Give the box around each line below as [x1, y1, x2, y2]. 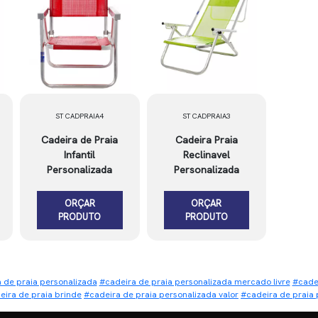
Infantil [64, 148, 96, 161]
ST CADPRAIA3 [182, 111, 231, 121]
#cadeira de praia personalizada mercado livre [99, 276, 290, 287]
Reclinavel [182, 148, 230, 161]
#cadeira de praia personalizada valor [84, 289, 238, 300]
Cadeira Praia [175, 133, 238, 146]
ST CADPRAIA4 [55, 111, 104, 121]
